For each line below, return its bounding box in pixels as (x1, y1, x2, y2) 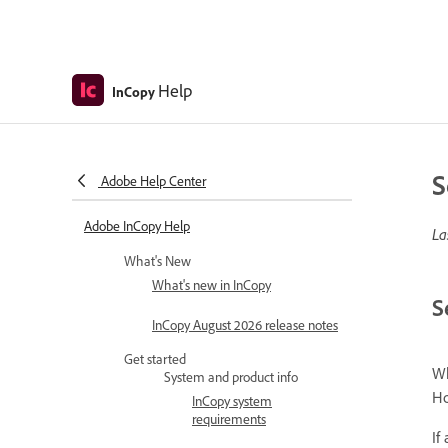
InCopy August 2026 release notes (152, 316, 338, 333)
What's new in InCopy (152, 276, 271, 293)
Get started (124, 350, 186, 367)
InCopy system (192, 392, 272, 409)
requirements (192, 410, 266, 427)
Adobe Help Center (101, 172, 206, 189)
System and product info (164, 368, 298, 385)
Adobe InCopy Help (84, 217, 190, 234)
